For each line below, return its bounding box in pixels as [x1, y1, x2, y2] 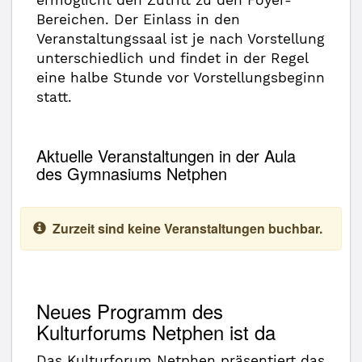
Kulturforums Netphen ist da [36, 318, 276, 346]
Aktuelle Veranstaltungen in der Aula [36, 144, 296, 167]
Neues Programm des [36, 297, 223, 325]
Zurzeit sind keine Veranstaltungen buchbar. [53, 219, 322, 238]
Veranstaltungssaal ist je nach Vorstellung [36, 31, 325, 47]
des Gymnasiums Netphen [36, 162, 227, 185]
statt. [36, 89, 72, 105]
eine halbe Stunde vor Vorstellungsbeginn [36, 69, 325, 86]
